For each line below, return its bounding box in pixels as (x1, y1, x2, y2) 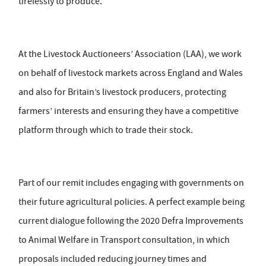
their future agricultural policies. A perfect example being (18, 196, 245, 208)
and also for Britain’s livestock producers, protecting (18, 86, 226, 99)
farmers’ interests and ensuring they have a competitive (18, 105, 239, 118)
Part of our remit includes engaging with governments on (18, 177, 244, 189)
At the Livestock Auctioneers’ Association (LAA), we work (18, 48, 242, 61)
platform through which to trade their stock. (18, 124, 193, 137)
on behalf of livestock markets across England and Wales (18, 67, 243, 80)
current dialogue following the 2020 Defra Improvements (18, 215, 243, 227)
